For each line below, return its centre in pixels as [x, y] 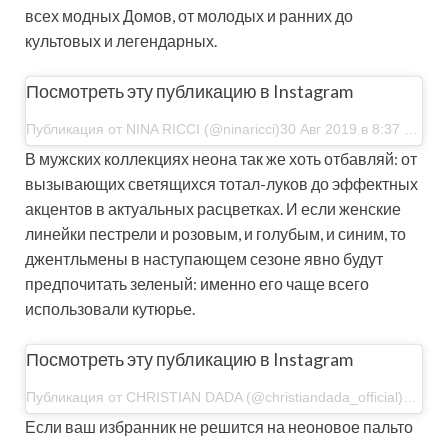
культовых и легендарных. [121, 40]
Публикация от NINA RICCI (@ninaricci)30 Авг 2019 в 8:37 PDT [411, 128]
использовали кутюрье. [110, 308]
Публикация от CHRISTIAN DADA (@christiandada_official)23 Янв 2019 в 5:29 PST [410, 396]
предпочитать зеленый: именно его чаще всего [197, 283]
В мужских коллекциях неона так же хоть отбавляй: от [221, 158]
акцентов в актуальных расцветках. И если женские [213, 208]
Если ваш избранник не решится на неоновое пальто [219, 426]
